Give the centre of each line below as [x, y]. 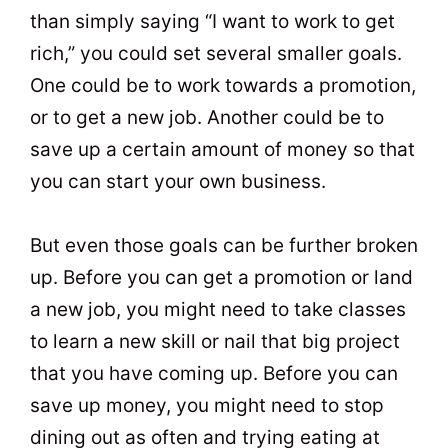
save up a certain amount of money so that [222, 149]
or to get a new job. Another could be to [207, 117]
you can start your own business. [178, 181]
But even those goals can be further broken [224, 245]
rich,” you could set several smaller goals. [216, 53]
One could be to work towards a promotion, [223, 85]
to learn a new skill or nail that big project [215, 341]
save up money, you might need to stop [207, 405]
